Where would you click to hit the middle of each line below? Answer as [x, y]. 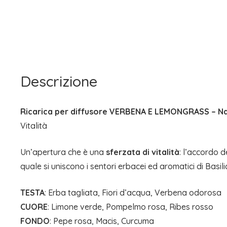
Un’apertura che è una [63, 152]
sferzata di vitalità [143, 152]
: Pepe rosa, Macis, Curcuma [102, 221]
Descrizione [59, 81]
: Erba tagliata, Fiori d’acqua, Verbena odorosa [133, 192]
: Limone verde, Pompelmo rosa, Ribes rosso [130, 206]
